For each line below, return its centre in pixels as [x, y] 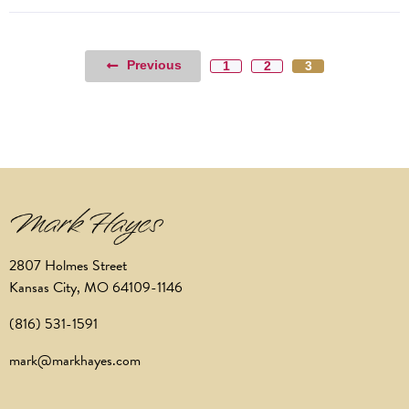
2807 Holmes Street [68, 266]
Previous [154, 65]
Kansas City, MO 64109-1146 [96, 288]
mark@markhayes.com [75, 361]
